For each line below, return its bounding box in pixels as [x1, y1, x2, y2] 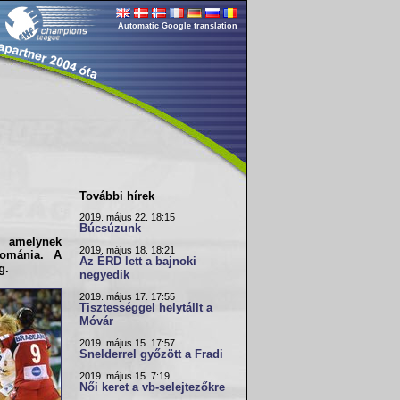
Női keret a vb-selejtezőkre [79, 381, 225, 394]
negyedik [79, 269, 129, 281]
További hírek [79, 189, 154, 203]
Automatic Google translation [118, 21, 237, 30]
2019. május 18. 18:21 [79, 245, 175, 255]
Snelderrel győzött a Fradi [79, 348, 223, 361]
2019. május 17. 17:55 [79, 291, 175, 302]
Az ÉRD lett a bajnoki [79, 255, 196, 268]
